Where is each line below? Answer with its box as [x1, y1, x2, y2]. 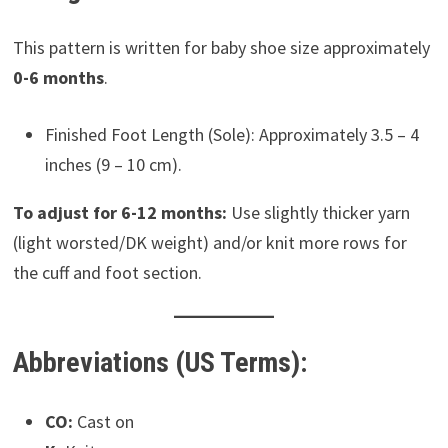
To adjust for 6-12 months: [12, 201, 227, 225]
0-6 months [12, 66, 104, 90]
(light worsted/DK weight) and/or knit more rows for [12, 231, 407, 255]
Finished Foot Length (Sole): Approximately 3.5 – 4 [44, 123, 419, 147]
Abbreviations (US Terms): [12, 346, 307, 380]
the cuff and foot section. [12, 261, 202, 285]
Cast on [72, 410, 134, 434]
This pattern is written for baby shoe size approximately [12, 36, 430, 60]
